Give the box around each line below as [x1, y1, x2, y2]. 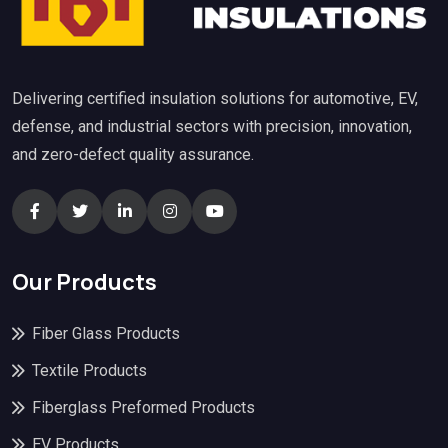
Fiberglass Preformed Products [32, 398, 255, 418]
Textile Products [32, 361, 147, 381]
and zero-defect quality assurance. [12, 144, 254, 164]
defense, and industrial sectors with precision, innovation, [12, 116, 412, 136]
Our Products [12, 267, 157, 298]
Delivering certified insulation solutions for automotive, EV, [12, 88, 418, 108]
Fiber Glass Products [32, 324, 180, 344]
